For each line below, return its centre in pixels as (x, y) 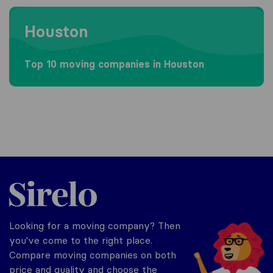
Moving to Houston (52, 12)
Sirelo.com (32, 180)
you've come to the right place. (81, 240)
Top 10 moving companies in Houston (114, 64)
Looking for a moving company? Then (95, 225)
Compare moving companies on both (93, 254)
